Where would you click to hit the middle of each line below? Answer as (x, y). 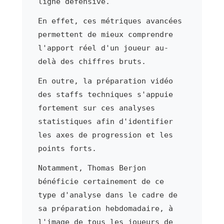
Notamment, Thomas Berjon (92, 168)
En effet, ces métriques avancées (110, 21)
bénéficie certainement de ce (101, 181)
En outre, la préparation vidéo (105, 81)
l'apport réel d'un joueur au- (103, 48)
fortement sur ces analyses (96, 108)
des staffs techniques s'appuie (105, 94)
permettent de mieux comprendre (105, 34)
